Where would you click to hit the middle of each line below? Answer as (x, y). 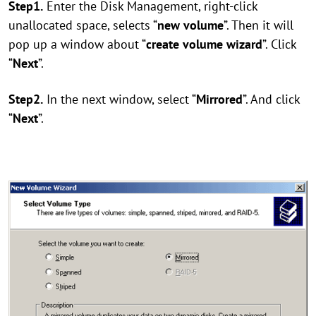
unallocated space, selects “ (83, 25)
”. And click (271, 99)
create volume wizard (204, 44)
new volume (190, 25)
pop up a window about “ (77, 44)
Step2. (26, 99)
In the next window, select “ (120, 99)
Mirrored (219, 99)
